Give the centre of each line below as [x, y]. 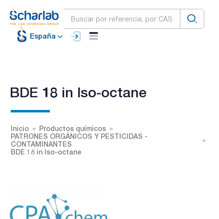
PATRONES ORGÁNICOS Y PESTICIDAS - [79, 136]
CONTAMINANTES [41, 144]
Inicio [20, 128]
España [43, 36]
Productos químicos [73, 128]
